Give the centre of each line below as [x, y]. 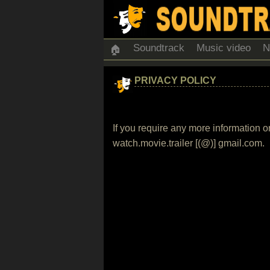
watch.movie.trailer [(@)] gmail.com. [189, 143]
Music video [224, 48]
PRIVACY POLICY [175, 80]
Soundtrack [159, 48]
